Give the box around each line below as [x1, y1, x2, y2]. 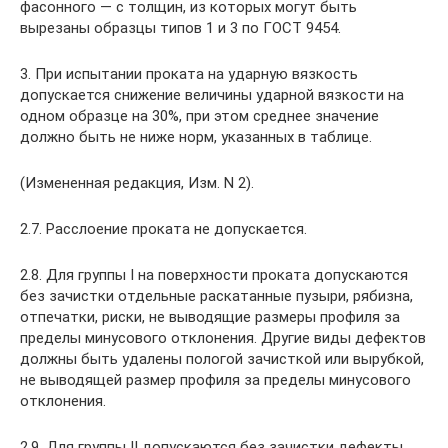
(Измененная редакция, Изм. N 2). [20, 174, 254, 192]
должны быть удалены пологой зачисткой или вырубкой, [20, 350, 424, 368]
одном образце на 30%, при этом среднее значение [20, 107, 379, 125]
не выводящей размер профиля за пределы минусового [20, 371, 411, 389]
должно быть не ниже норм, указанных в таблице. [20, 128, 372, 146]
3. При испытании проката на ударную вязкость [20, 65, 358, 83]
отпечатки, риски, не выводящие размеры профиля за [20, 308, 400, 326]
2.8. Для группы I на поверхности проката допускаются [20, 266, 408, 284]
